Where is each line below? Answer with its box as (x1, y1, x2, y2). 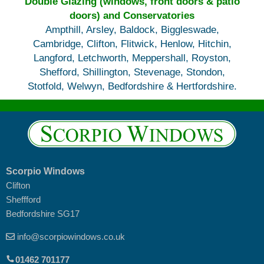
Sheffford (6, 194, 41, 204)
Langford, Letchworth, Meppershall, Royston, (33, 52, 231, 64)
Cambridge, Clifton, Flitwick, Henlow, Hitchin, (32, 38, 232, 49)
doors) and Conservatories (70, 10, 194, 21)
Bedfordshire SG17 (6, 209, 80, 219)
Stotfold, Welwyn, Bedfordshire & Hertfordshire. (27, 81, 237, 92)
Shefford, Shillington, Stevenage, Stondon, (39, 67, 225, 78)
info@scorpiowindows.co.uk (17, 232, 125, 242)
